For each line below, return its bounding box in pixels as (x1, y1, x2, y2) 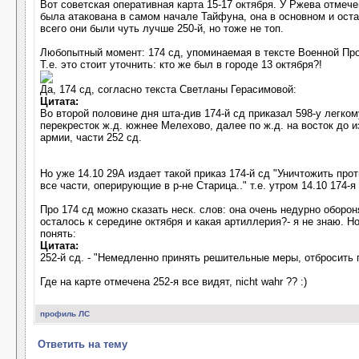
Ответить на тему (38, 338, 127, 350)
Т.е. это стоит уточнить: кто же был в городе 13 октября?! (40, 58, 322, 71)
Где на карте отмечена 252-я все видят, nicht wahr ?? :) (40, 276, 307, 288)
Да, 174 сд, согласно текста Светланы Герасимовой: (40, 83, 296, 95)
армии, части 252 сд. (40, 131, 142, 143)
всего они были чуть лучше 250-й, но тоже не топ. (40, 22, 284, 34)
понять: (40, 228, 76, 240)
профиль (40, 309, 76, 318)
